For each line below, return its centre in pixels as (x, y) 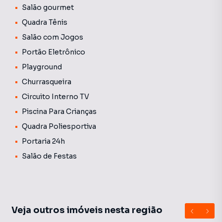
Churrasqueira (47, 82)
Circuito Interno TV (55, 97)
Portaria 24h (43, 141)
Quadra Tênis (45, 22)
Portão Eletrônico (54, 52)
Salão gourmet (48, 7)
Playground (42, 67)
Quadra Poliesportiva (59, 126)
